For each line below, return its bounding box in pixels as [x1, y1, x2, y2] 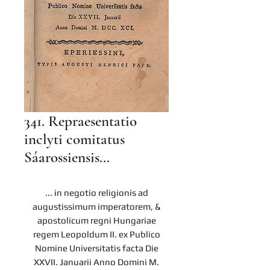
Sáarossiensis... [24, 148, 110, 166]
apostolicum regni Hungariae [37, 215, 156, 225]
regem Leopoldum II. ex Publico [33, 229, 160, 239]
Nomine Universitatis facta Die [34, 243, 159, 253]
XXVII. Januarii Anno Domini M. [34, 257, 159, 267]
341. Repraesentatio [24, 112, 137, 130]
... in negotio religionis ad [45, 187, 148, 198]
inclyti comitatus [24, 130, 125, 148]
